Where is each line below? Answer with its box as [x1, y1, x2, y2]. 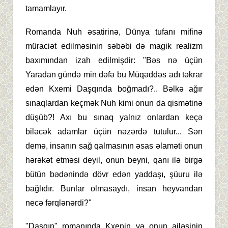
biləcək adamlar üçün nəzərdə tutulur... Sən [25, 127, 203, 136]
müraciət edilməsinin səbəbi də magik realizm [25, 42, 203, 51]
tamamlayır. [25, 4, 67, 13]
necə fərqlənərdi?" [25, 198, 92, 208]
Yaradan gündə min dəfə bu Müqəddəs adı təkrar [25, 70, 203, 79]
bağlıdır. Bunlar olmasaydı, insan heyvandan [25, 184, 203, 193]
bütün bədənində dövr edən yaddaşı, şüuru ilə [25, 170, 203, 179]
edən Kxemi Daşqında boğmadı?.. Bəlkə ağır [25, 84, 203, 94]
